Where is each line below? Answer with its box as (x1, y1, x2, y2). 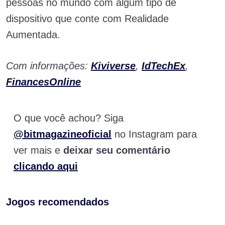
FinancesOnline (6, 76, 81, 88)
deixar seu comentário (63, 145, 170, 156)
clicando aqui (14, 161, 78, 172)
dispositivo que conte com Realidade (6, 13, 169, 25)
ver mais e (14, 145, 63, 156)
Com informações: (6, 60, 91, 72)
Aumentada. (6, 29, 60, 41)
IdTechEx (142, 60, 185, 72)
